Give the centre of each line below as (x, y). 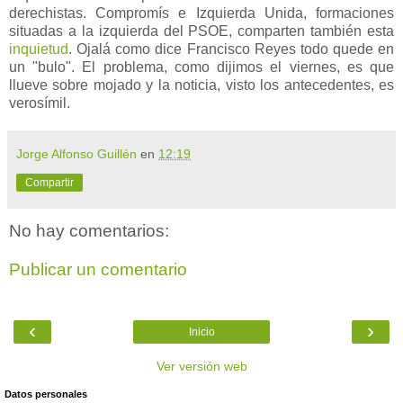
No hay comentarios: (89, 230)
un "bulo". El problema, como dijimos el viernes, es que (201, 67)
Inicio (201, 331)
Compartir (49, 182)
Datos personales (46, 394)
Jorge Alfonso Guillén (76, 153)
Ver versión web (201, 366)
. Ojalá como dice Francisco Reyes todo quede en (231, 49)
